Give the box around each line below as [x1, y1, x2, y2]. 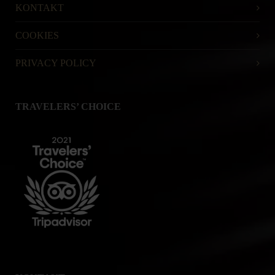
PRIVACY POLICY [15, 57, 96, 68]
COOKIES [15, 29, 59, 41]
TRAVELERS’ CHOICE [15, 101, 121, 112]
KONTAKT [15, 2, 64, 13]
